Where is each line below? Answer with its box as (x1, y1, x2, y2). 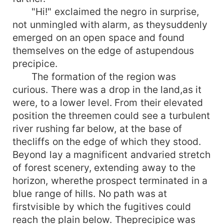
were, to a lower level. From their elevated (12, 96, 203, 108)
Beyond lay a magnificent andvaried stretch (12, 148, 211, 160)
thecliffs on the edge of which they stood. (12, 135, 201, 147)
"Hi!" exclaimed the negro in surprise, (12, 5, 199, 17)
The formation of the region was (12, 70, 176, 82)
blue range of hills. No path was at (12, 187, 167, 199)
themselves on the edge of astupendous (12, 44, 194, 56)
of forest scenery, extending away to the (12, 161, 195, 173)
